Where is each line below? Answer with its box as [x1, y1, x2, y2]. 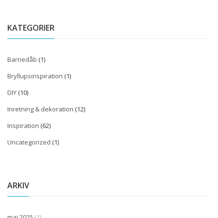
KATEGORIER [7, 22, 54, 34]
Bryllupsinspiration [7, 72, 63, 81]
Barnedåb [7, 55, 37, 64]
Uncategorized [7, 138, 51, 147]
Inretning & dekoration [7, 105, 73, 114]
